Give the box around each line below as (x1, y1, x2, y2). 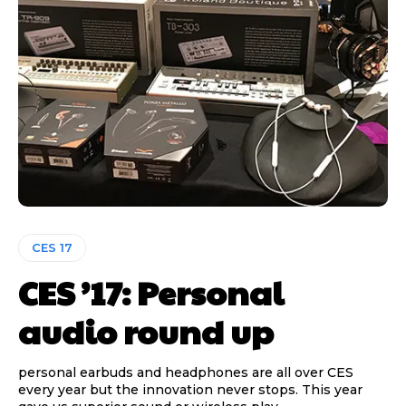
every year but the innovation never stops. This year (18, 381, 362, 398)
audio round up (18, 307, 274, 353)
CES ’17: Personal (18, 268, 284, 314)
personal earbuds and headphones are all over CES (18, 363, 353, 381)
